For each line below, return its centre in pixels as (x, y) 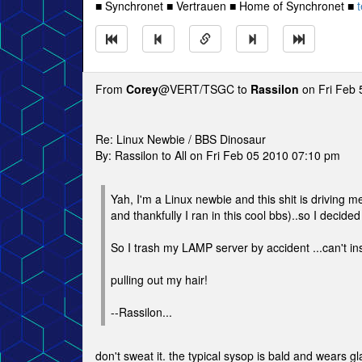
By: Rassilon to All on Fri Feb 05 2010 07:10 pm (218, 155)
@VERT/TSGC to (204, 89)
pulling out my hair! (159, 280)
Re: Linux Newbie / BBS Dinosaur (181, 139)
